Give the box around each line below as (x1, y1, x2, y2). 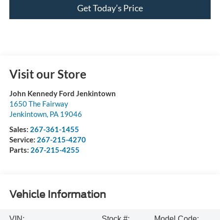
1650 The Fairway (9, 99, 68, 108)
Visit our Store (9, 66, 86, 81)
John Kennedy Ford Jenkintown (9, 88, 116, 98)
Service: (9, 135, 37, 144)
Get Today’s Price (77, 2, 143, 13)
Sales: (9, 124, 30, 134)
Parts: (9, 145, 30, 154)
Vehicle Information (9, 189, 106, 201)
